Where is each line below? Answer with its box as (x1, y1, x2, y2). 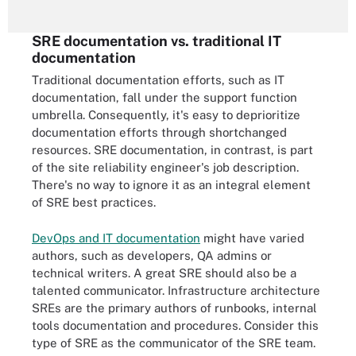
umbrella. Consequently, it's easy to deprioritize (32, 108, 300, 122)
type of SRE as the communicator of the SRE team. (32, 335, 315, 350)
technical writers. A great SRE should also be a (32, 265, 296, 280)
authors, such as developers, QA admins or (32, 248, 272, 262)
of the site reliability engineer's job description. (32, 161, 299, 174)
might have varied (200, 230, 304, 245)
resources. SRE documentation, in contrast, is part (32, 143, 313, 157)
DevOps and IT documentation (32, 230, 200, 245)
